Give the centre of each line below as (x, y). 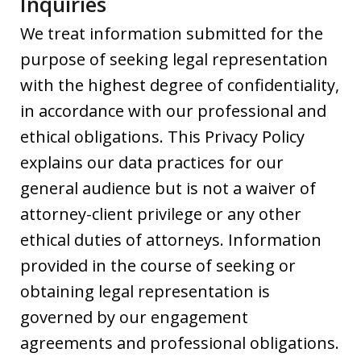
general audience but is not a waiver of (168, 189)
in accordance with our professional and (173, 111)
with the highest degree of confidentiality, (180, 85)
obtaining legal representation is (145, 292)
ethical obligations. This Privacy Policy (162, 137)
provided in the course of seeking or (158, 266)
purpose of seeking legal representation (174, 60)
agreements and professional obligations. (180, 343)
